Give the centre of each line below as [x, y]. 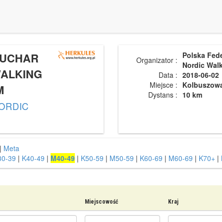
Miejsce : [164, 85]
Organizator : [157, 60]
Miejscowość [102, 202]
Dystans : [163, 95]
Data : [168, 75]
